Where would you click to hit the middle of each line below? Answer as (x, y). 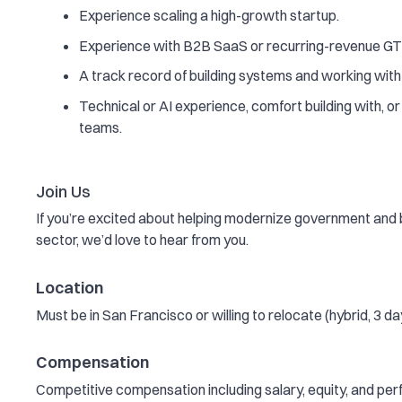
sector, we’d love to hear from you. (142, 240)
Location (70, 287)
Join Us (63, 191)
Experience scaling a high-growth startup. (209, 16)
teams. (100, 127)
